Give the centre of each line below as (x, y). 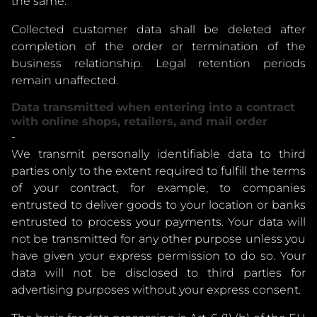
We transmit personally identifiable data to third (158, 154)
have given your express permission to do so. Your (158, 256)
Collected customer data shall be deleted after (158, 29)
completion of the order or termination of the (158, 46)
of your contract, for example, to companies (158, 188)
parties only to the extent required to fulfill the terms (158, 171)
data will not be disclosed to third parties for (158, 273)
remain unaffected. (65, 80)
